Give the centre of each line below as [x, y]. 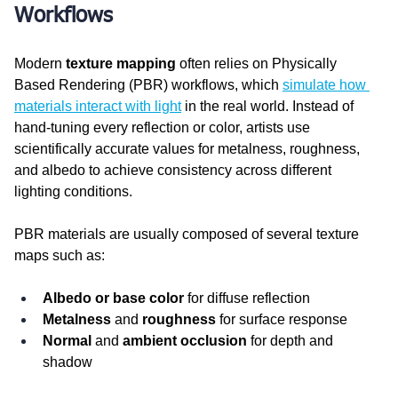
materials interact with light [98, 106]
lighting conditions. [73, 191]
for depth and [292, 340]
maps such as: [60, 255]
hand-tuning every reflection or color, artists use [164, 127]
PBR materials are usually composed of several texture [188, 234]
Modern [40, 63]
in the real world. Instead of [269, 106]
